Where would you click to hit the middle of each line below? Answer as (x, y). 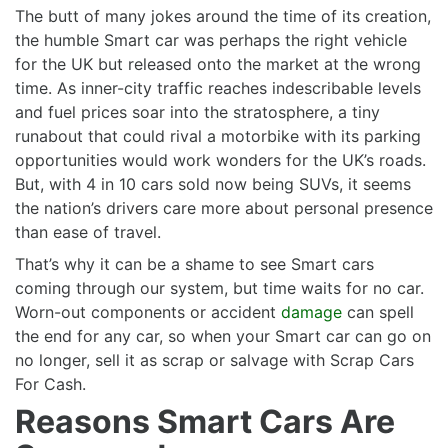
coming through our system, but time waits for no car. (219, 288)
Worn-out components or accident (148, 312)
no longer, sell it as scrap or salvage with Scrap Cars (214, 360)
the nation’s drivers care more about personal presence (224, 208)
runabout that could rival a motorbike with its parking (218, 136)
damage (311, 312)
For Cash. (50, 384)
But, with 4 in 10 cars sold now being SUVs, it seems (213, 184)
